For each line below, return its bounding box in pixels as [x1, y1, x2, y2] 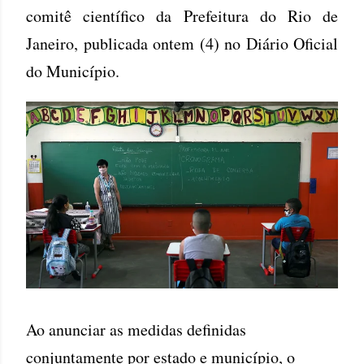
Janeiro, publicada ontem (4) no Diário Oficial [26, 32, 338, 54]
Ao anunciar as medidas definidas [26, 318, 246, 340]
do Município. [26, 60, 119, 82]
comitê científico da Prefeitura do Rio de [26, 5, 338, 27]
